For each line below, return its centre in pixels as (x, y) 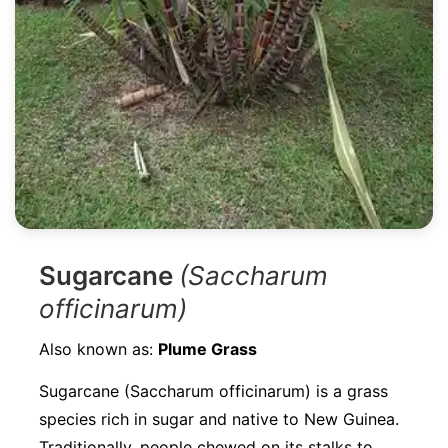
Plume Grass (207, 349)
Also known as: (98, 349)
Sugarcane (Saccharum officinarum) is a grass (213, 391)
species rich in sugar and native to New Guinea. (219, 419)
